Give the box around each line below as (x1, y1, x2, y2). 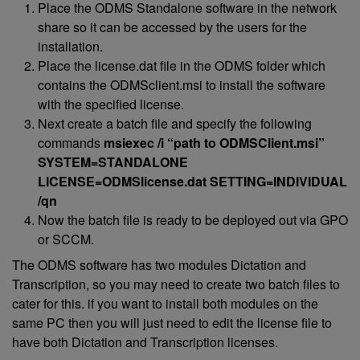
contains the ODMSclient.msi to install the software (38, 76, 325, 94)
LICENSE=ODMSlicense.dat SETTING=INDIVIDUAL (38, 172, 347, 190)
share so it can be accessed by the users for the (38, 18, 307, 36)
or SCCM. (38, 230, 94, 248)
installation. (38, 37, 103, 55)
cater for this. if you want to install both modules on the (12, 294, 318, 313)
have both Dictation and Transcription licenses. (12, 333, 278, 351)
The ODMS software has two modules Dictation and (12, 256, 306, 274)
